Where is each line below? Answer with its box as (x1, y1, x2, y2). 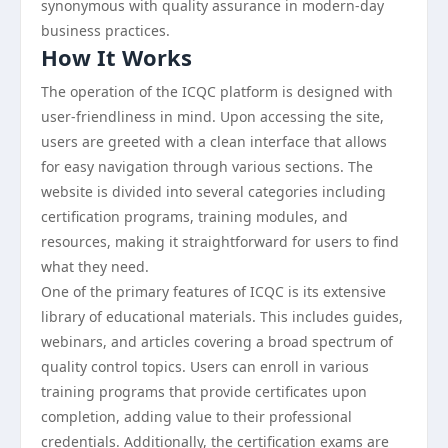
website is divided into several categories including (41, 182, 386, 201)
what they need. (41, 257, 149, 276)
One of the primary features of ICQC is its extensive (41, 282, 386, 301)
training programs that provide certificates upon (41, 382, 367, 401)
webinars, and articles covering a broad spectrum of (41, 332, 393, 351)
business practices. (41, 21, 170, 40)
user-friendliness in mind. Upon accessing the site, (41, 107, 384, 126)
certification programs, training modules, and (41, 207, 348, 226)
